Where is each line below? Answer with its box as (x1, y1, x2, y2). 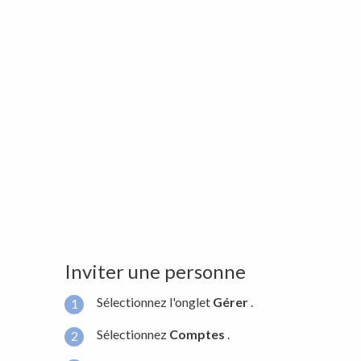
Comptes (169, 326, 225, 342)
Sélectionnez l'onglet (97, 294, 213, 310)
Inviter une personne (64, 259, 246, 284)
